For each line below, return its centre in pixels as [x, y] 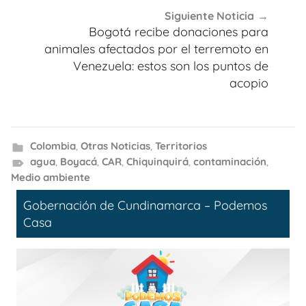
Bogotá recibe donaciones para [179, 31]
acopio [249, 83]
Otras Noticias [115, 146]
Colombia [53, 146]
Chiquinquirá [157, 162]
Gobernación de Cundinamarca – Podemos [145, 206]
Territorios [181, 146]
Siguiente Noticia [209, 15]
